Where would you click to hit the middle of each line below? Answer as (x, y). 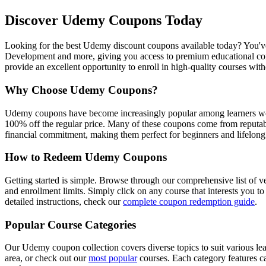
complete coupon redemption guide (189, 202)
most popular (113, 258)
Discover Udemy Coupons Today (104, 20)
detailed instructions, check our (64, 202)
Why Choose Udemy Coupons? (81, 90)
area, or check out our (47, 258)
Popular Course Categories (70, 224)
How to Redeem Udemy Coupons (86, 157)
